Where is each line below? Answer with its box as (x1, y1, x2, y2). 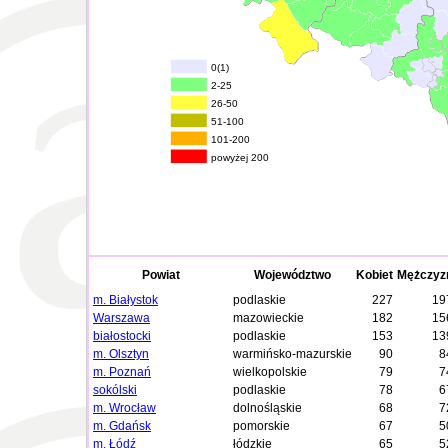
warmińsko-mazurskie (233, 347, 352, 361)
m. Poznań (93, 365, 151, 379)
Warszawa (93, 311, 150, 325)
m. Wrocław (93, 401, 156, 415)
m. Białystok (93, 293, 158, 307)
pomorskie (233, 419, 290, 433)
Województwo (254, 268, 331, 282)
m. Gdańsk (93, 419, 151, 433)
